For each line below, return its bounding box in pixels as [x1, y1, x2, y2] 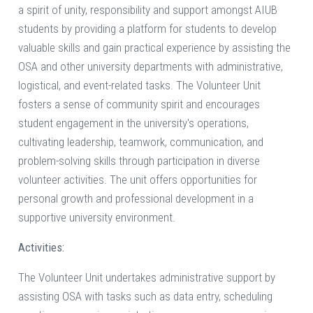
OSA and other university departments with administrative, [18, 59, 283, 74]
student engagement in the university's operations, [18, 116, 249, 131]
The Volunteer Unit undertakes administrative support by [18, 270, 275, 285]
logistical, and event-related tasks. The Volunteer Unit [18, 78, 261, 93]
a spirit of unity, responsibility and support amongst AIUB [18, 3, 277, 17]
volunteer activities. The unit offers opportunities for [18, 173, 257, 187]
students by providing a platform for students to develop [18, 22, 277, 36]
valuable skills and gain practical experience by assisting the [18, 41, 291, 55]
